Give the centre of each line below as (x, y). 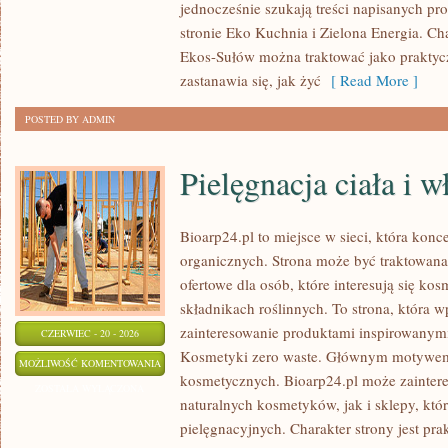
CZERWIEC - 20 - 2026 (90, 333)
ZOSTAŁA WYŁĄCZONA (90, 388)
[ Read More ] (369, 80)
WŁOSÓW (182, 437)
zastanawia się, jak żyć (250, 80)
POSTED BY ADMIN (70, 119)
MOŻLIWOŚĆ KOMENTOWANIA (90, 363)
